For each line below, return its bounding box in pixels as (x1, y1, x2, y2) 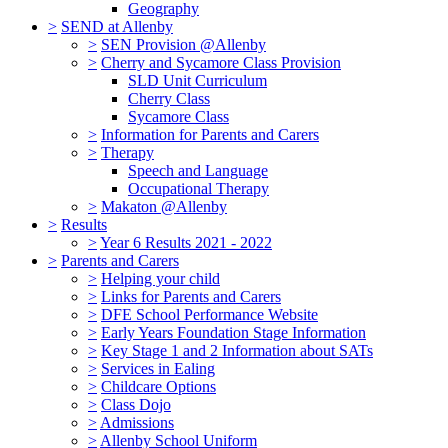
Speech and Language (128, 162, 268, 180)
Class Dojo (101, 396, 171, 414)
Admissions (100, 414, 174, 432)
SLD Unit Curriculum (128, 72, 267, 90)
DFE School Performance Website (101, 306, 318, 324)
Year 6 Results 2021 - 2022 (100, 234, 272, 252)
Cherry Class (128, 90, 210, 108)
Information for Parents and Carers (101, 126, 319, 144)
